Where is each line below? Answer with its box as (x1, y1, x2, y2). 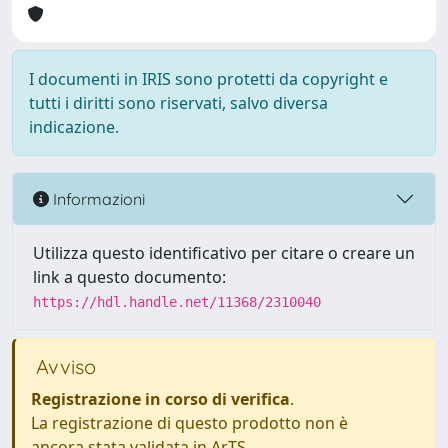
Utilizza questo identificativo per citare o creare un (33, 242, 415, 264)
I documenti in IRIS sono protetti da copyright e (29, 68, 388, 90)
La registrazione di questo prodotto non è (31, 412, 348, 434)
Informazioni (49, 188, 145, 209)
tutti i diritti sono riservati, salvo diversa (29, 92, 328, 114)
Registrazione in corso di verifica (31, 388, 290, 410)
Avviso (31, 354, 96, 379)
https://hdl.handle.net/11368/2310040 (33, 294, 321, 310)
